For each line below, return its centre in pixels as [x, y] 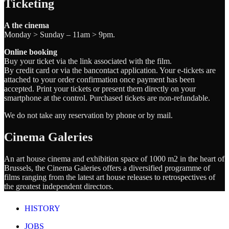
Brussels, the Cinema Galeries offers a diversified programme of [107, 168]
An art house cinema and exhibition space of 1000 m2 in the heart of [114, 159]
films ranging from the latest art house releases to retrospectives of [110, 177]
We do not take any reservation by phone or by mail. [88, 116]
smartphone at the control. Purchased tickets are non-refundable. [107, 98]
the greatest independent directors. [59, 186]
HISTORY [42, 208]
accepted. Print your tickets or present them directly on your [100, 89]
